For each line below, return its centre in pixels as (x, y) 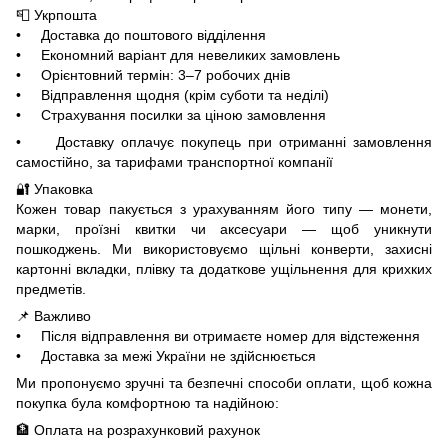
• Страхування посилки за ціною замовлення (171, 114)
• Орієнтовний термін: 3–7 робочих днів (153, 74)
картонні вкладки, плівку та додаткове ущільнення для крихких (224, 268)
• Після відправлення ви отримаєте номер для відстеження (218, 335)
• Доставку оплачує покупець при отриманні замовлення (224, 141)
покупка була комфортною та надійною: (147, 402)
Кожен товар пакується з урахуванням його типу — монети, (224, 208)
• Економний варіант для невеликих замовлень (178, 54)
